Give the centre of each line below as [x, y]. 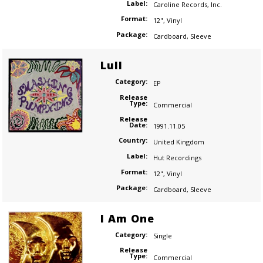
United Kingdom [178, 142]
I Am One [127, 218]
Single [162, 236]
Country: [133, 140]
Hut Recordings [177, 158]
